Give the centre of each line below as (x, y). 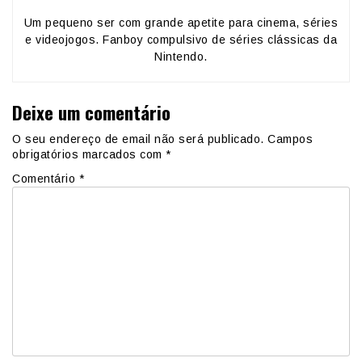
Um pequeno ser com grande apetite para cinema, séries (181, 22)
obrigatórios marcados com (89, 155)
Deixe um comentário (91, 112)
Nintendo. (181, 56)
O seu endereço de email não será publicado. (138, 139)
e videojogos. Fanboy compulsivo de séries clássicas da (181, 39)
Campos (290, 139)
